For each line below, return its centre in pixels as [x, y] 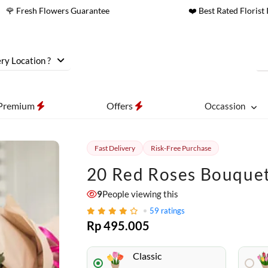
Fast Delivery [115, 148]
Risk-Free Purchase [181, 148]
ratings [173, 211]
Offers [120, 106]
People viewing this [140, 194]
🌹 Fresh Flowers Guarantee [57, 10]
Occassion [225, 106]
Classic [147, 256]
